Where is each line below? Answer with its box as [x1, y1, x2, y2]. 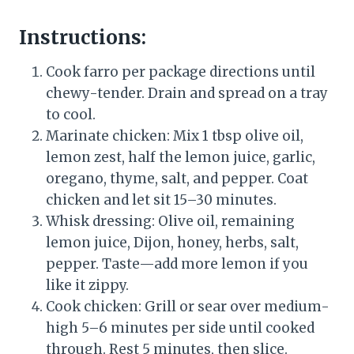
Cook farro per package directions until [46, 63, 315, 81]
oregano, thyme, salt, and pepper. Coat [46, 170, 308, 188]
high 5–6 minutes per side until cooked [46, 319, 314, 337]
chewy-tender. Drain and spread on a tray [46, 85, 328, 103]
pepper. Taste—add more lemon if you [46, 255, 308, 273]
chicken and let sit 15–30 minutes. [46, 191, 277, 209]
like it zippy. [46, 277, 129, 295]
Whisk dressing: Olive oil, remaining [46, 213, 295, 231]
